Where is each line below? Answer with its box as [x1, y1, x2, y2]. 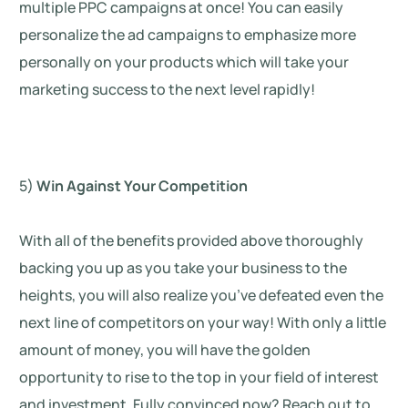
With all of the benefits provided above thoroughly [19, 229, 364, 250]
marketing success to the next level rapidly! [19, 78, 316, 99]
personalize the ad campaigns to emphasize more [19, 24, 357, 45]
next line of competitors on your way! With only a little [19, 311, 387, 332]
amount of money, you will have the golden [19, 339, 311, 360]
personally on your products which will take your [19, 51, 350, 72]
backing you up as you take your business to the [19, 257, 348, 278]
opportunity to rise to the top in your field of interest [19, 366, 380, 387]
